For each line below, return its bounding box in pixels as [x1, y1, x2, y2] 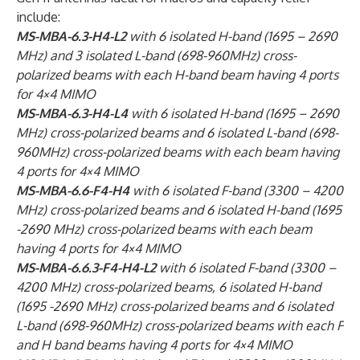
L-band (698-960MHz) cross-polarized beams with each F [16, 317, 343, 333]
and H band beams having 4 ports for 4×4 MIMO [16, 337, 292, 353]
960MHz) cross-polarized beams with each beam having [16, 144, 339, 160]
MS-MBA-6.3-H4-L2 [16, 28, 126, 44]
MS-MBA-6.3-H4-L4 [16, 105, 128, 121]
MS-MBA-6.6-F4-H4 [16, 182, 129, 198]
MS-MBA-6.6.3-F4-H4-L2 [16, 260, 156, 276]
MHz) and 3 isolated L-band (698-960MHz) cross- [16, 47, 297, 63]
